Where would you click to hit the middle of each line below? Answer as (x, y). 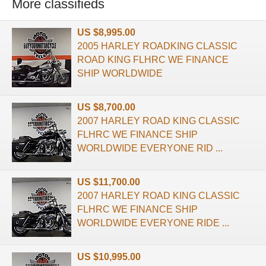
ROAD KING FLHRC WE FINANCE (153, 59)
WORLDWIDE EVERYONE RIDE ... (153, 223)
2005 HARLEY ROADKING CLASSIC (157, 46)
